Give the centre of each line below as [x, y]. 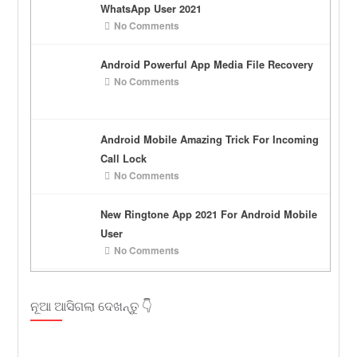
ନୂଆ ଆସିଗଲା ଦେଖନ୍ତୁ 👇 [92, 306]
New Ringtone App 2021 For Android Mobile [209, 215]
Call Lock [124, 159]
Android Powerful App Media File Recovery [207, 65]
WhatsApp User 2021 [151, 9]
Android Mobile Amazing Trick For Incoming [210, 140]
